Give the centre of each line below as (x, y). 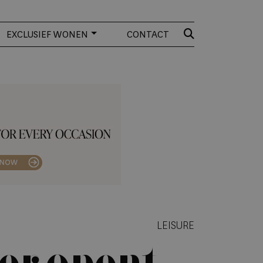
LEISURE (176, 225)
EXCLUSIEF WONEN (48, 35)
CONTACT (148, 35)
